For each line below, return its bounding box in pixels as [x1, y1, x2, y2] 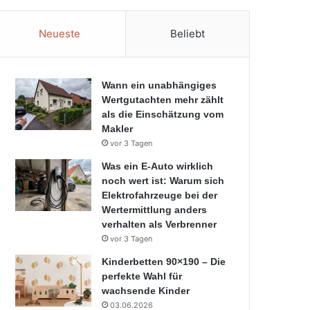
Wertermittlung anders [102, 204, 207, 215]
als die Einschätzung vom [102, 109, 224, 120]
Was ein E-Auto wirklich [102, 161, 213, 172]
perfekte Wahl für [102, 271, 182, 282]
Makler [102, 123, 133, 134]
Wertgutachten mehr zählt [102, 94, 224, 105]
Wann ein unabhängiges [102, 80, 217, 91]
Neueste [39, 27, 81, 40]
